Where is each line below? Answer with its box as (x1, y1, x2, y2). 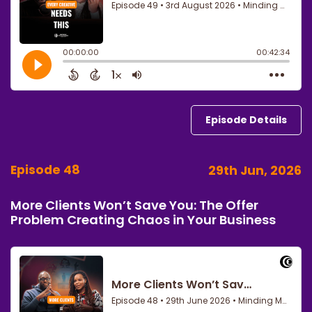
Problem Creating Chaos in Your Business (10, 210, 276, 228)
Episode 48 (10, 161, 80, 178)
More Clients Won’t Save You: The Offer (10, 196, 258, 214)
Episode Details (205, 112, 287, 127)
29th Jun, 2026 (208, 162, 302, 179)
